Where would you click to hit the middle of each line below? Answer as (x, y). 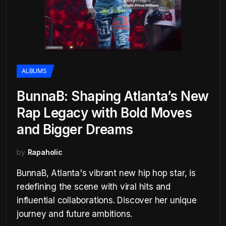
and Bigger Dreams (75, 129)
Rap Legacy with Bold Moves (104, 113)
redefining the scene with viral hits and (94, 187)
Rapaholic (45, 152)
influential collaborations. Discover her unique (107, 200)
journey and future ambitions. (75, 214)
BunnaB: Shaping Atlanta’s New (113, 96)
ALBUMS (34, 71)
